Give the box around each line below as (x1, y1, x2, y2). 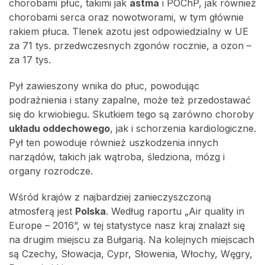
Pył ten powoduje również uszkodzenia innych (9, 137, 218, 148)
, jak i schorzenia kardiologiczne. (110, 122, 256, 134)
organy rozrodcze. (9, 165, 93, 177)
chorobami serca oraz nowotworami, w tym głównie (9, 11, 244, 23)
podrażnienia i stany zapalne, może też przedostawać (9, 94, 251, 106)
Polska (75, 205, 106, 217)
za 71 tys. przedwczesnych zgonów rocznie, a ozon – (9, 40, 251, 51)
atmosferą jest (9, 205, 75, 217)
